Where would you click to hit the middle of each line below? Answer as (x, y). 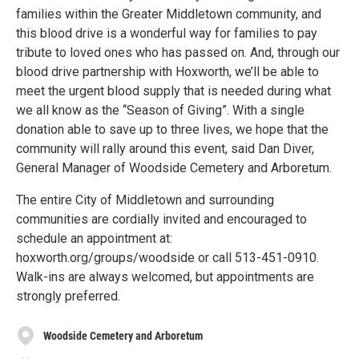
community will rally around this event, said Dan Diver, (165, 149)
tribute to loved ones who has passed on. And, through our (178, 52)
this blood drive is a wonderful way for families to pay (167, 33)
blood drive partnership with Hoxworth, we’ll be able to (167, 72)
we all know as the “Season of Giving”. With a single (160, 110)
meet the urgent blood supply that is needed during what (173, 91)
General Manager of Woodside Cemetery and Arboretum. (174, 168)
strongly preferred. (68, 296)
